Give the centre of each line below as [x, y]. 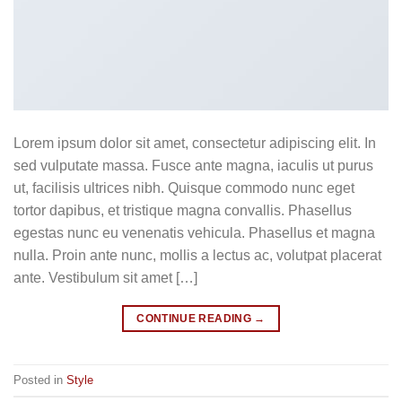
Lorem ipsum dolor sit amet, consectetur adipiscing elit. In [195, 144]
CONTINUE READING [196, 319]
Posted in [40, 380]
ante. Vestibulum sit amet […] [105, 278]
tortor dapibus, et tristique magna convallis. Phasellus [183, 211]
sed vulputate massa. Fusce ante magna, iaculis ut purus [193, 166]
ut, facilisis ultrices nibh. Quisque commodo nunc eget [184, 188]
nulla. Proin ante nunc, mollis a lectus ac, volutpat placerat [197, 256]
